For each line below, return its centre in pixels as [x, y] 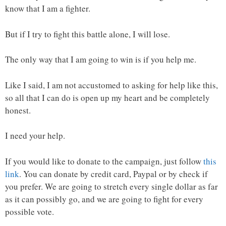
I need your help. [35, 136]
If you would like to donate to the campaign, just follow [104, 161]
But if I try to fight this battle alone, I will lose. [88, 34]
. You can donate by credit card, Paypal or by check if [114, 174]
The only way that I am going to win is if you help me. [101, 60]
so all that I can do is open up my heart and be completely [107, 97]
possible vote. [30, 211]
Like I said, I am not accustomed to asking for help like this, [111, 85]
